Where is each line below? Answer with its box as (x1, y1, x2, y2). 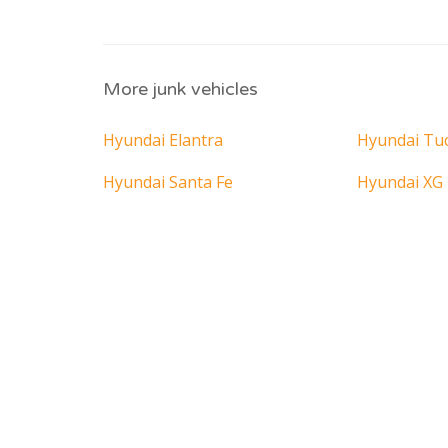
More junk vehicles (103, 78, 258, 101)
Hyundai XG (356, 171, 443, 194)
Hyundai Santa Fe (103, 171, 233, 194)
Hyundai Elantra (103, 129, 223, 152)
